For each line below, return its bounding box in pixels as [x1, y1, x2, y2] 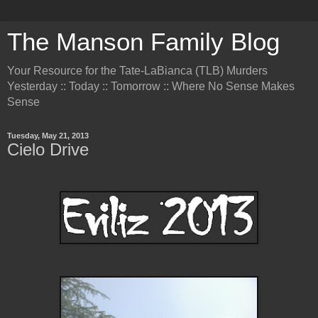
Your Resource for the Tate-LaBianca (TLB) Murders [7, 65, 268, 77]
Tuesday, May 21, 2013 [7, 131, 89, 140]
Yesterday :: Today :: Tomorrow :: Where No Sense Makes [7, 80, 295, 92]
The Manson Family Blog [7, 28, 280, 55]
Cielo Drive [7, 140, 89, 159]
